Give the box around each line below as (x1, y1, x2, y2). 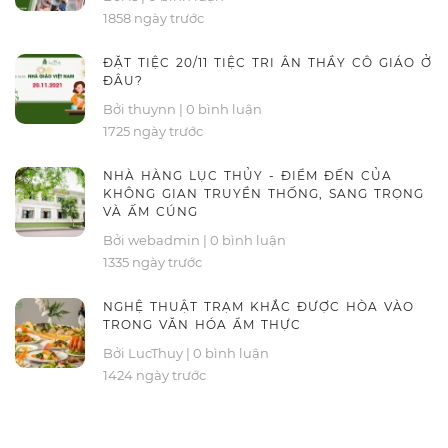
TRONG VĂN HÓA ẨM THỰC (103, 317, 301, 332)
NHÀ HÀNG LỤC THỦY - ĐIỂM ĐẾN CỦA (103, 168, 392, 183)
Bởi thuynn (103, 101, 179, 117)
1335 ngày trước (103, 254, 202, 270)
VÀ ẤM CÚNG (103, 204, 198, 219)
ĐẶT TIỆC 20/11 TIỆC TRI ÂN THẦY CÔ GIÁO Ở (103, 55, 432, 70)
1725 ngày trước (103, 123, 203, 139)
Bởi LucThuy (103, 345, 186, 361)
